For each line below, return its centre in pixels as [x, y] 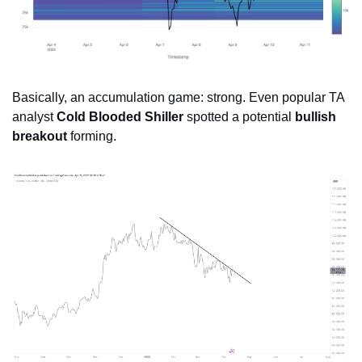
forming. [92, 136]
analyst [34, 116]
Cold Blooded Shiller [120, 116]
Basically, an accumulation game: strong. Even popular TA [178, 97]
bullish [316, 116]
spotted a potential [239, 116]
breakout [40, 136]
